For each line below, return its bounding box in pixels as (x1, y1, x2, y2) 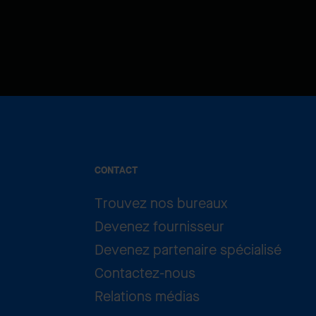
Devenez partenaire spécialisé (95, 240, 282, 260)
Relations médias (95, 286, 200, 306)
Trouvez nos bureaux (95, 193, 228, 213)
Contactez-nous (95, 263, 196, 283)
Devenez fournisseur (95, 217, 225, 236)
